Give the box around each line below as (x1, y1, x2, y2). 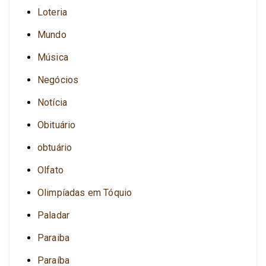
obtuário (37, 141, 72, 153)
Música (37, 51, 68, 63)
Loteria (37, 6, 68, 18)
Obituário (37, 119, 76, 131)
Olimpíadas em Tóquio (37, 186, 132, 198)
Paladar (37, 209, 70, 221)
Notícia (37, 96, 68, 108)
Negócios (37, 74, 79, 85)
